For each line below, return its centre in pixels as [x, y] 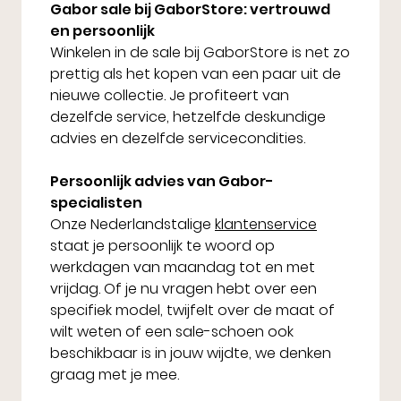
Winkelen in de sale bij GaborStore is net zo [200, 53]
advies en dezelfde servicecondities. [178, 139]
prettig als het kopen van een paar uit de [196, 74]
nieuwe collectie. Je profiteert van [170, 96]
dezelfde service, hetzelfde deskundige [188, 117]
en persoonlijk [102, 31]
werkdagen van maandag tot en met [183, 268]
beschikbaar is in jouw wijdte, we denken [191, 354]
